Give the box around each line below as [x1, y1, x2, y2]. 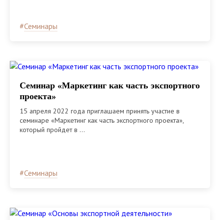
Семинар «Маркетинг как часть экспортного [20, 80, 200, 90]
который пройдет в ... [20, 125, 85, 134]
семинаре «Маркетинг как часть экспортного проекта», [20, 115, 184, 125]
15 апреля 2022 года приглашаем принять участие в [20, 106, 180, 115]
